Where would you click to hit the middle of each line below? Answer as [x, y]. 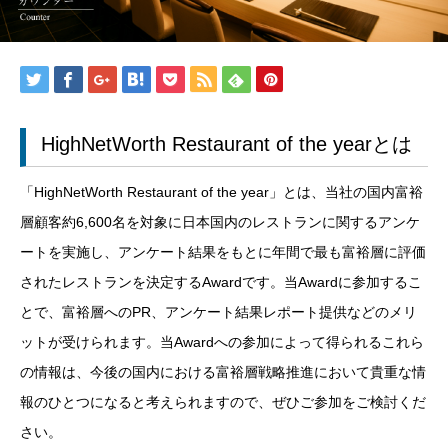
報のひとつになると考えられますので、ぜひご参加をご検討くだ [223, 401]
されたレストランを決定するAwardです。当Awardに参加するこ [221, 281]
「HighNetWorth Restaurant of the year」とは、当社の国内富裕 [221, 191]
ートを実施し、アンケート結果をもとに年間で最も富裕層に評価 [223, 251]
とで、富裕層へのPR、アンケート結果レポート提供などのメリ [218, 311]
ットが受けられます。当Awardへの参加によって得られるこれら [222, 341]
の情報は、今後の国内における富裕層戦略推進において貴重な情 [223, 371]
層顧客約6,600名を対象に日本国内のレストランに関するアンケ [220, 221]
